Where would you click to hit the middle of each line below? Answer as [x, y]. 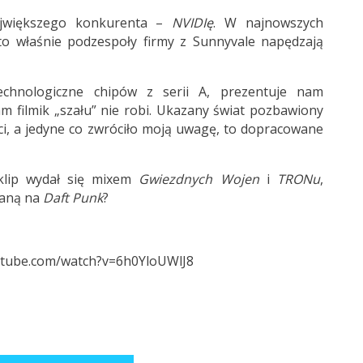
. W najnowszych [269, 23]
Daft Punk [73, 198]
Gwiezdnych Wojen [199, 179]
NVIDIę [193, 23]
